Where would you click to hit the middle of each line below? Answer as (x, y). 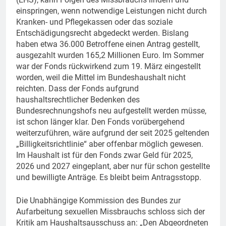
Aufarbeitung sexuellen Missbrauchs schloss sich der (110, 211)
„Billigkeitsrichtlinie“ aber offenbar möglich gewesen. (110, 144)
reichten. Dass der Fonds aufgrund (77, 88)
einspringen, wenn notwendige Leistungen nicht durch (111, 11)
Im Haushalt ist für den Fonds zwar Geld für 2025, (104, 155)
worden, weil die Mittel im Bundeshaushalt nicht (101, 77)
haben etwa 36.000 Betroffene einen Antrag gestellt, (108, 44)
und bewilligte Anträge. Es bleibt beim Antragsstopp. (109, 177)
